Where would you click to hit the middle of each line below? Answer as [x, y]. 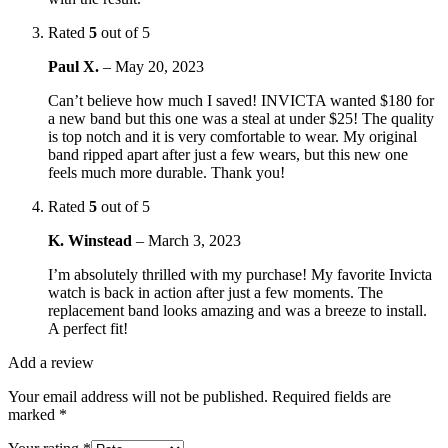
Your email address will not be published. [138, 396]
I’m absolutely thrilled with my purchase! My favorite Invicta [240, 274]
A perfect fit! [88, 328]
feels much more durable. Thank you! [166, 172]
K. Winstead [92, 240]
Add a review [51, 362]
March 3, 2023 [194, 240]
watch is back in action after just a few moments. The [215, 292]
